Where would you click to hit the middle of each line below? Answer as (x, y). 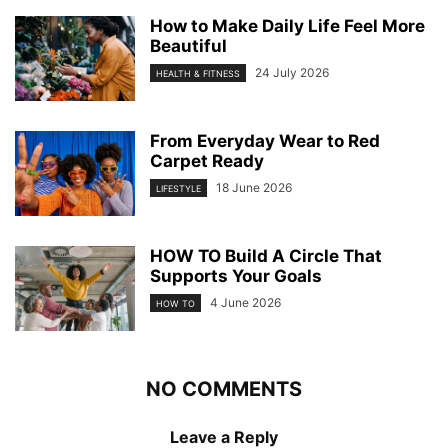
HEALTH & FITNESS (198, 74)
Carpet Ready (207, 161)
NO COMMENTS (224, 389)
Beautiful (188, 46)
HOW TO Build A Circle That (266, 256)
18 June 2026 (254, 187)
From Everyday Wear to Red (265, 141)
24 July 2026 (292, 72)
